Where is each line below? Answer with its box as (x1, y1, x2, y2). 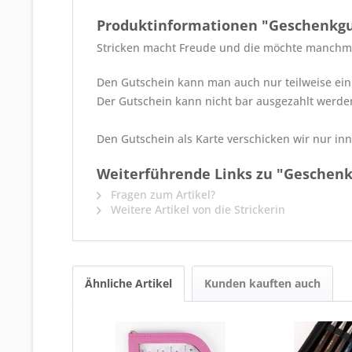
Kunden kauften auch (204, 276, 321, 291)
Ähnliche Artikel (85, 276, 172, 291)
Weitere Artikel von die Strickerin (108, 202, 285, 217)
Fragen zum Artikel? (108, 187, 215, 202)
